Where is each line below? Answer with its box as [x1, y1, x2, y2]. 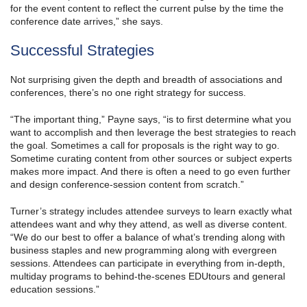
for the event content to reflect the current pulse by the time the [10, 3, 284, 14]
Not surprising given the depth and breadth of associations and [10, 74, 282, 86]
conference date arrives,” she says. [10, 16, 163, 27]
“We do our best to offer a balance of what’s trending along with [10, 232, 285, 243]
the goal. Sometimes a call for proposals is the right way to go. [10, 140, 280, 151]
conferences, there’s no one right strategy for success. [10, 87, 246, 99]
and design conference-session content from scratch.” [10, 179, 244, 191]
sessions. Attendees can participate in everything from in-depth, [10, 258, 285, 269]
